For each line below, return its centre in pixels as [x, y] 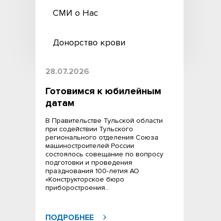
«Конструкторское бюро [85, 179]
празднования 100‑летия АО [92, 171]
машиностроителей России [90, 146]
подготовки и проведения [89, 163]
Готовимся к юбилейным [103, 91]
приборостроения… [77, 188]
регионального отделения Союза [102, 137]
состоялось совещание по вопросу [104, 154]
